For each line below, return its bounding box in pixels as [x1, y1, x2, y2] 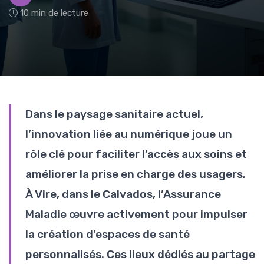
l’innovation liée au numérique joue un [25, 127, 232, 141]
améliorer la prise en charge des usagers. [25, 167, 246, 181]
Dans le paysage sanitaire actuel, [25, 107, 203, 121]
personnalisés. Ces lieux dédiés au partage [25, 247, 255, 261]
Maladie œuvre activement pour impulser [25, 207, 247, 221]
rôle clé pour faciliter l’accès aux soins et [25, 147, 247, 161]
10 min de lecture [20, 7, 88, 18]
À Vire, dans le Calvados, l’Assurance [25, 187, 221, 201]
